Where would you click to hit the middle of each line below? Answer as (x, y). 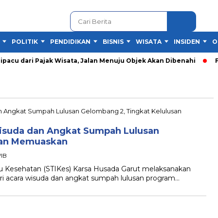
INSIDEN (187, 42)
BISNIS (113, 42)
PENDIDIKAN (70, 42)
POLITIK (25, 42)
